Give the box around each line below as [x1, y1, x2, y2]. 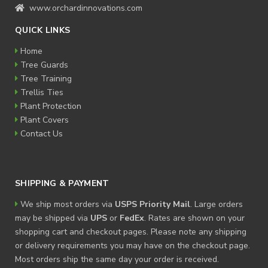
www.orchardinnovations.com [27, 2, 142, 14]
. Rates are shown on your [144, 212, 245, 224]
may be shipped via [15, 212, 90, 224]
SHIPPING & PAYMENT [15, 178, 109, 189]
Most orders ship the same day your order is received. [15, 254, 219, 265]
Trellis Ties [20, 87, 63, 98]
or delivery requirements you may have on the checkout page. [15, 240, 250, 251]
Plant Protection [20, 100, 81, 112]
